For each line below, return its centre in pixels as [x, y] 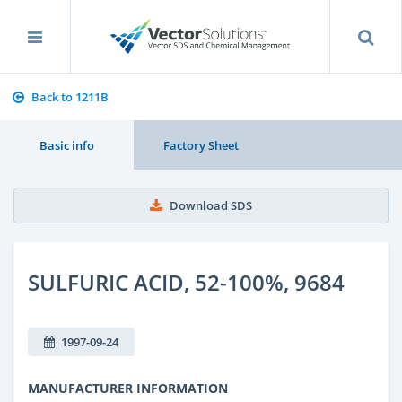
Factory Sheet [201, 145]
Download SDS [211, 205]
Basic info [67, 145]
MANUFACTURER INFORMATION [128, 388]
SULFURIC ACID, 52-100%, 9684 [186, 282]
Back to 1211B [70, 97]
